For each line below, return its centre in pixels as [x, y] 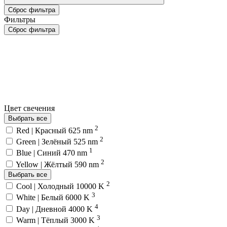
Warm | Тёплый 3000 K [56, 220]
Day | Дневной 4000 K [55, 209]
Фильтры [20, 20]
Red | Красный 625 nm [55, 130]
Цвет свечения [30, 108]
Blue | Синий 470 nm [53, 153]
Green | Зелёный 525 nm [58, 141]
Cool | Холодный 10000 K [61, 186]
